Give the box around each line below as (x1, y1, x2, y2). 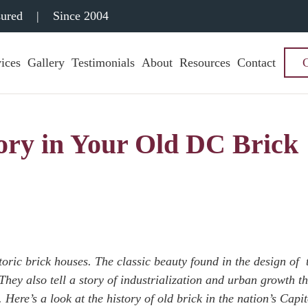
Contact (236, 56, 276, 69)
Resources (179, 56, 230, 69)
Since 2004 (49, 9, 109, 23)
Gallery (27, 56, 65, 69)
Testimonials (71, 56, 135, 69)
